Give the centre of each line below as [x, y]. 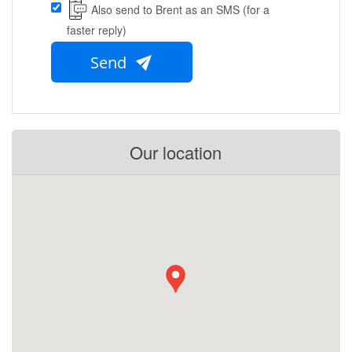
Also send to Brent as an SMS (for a [180, 10]
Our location [176, 152]
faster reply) [97, 30]
